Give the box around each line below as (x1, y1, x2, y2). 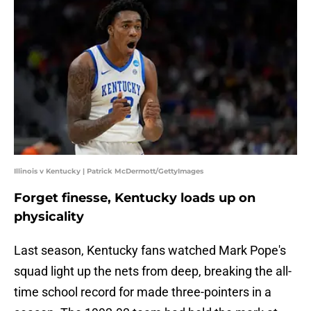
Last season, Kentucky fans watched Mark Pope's (14, 243, 286, 258)
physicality (14, 209, 84, 225)
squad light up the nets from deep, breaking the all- (14, 264, 292, 279)
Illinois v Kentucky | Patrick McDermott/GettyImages (14, 167, 203, 176)
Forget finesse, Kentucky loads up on (14, 190, 255, 206)
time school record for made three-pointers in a (14, 285, 271, 300)
